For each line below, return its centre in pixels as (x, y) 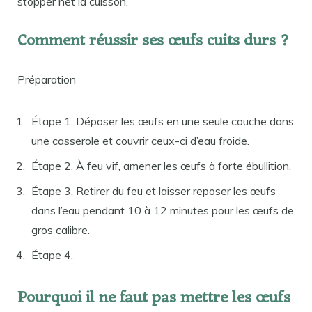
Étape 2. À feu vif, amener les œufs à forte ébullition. (161, 166)
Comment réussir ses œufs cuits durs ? (154, 42)
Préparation (47, 80)
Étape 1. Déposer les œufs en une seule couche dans (163, 122)
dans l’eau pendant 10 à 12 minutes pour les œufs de (163, 211)
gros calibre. (61, 230)
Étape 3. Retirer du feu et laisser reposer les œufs (154, 191)
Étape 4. (52, 255)
